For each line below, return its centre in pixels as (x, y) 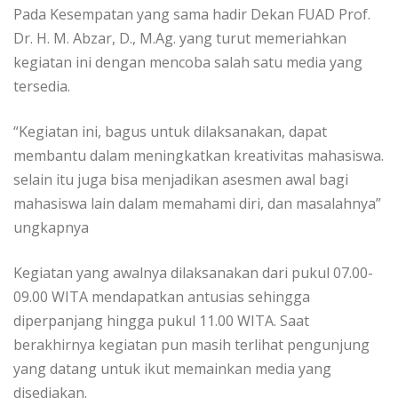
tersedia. (42, 86)
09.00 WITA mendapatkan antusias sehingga (162, 296)
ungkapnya (51, 227)
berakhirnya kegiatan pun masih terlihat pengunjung (191, 344)
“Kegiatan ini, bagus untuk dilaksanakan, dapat (170, 131)
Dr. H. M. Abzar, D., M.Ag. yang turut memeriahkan (180, 38)
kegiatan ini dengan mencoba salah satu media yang (188, 62)
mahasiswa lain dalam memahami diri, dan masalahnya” (197, 203)
